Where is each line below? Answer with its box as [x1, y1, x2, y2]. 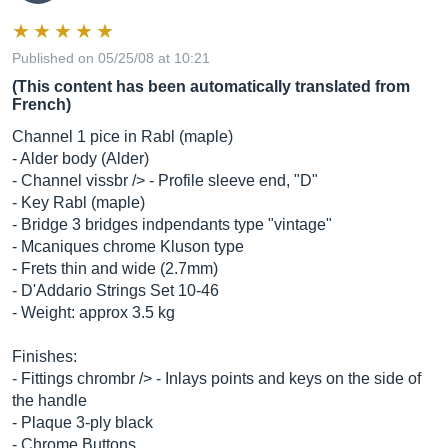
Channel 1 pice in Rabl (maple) [12, 128, 233, 145]
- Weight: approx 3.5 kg [12, 304, 175, 321]
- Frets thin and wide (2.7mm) [12, 260, 218, 277]
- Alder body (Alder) [12, 150, 149, 167]
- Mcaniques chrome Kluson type [12, 238, 244, 255]
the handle [12, 392, 87, 409]
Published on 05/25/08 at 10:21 [12, 50, 210, 66]
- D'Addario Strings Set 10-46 [12, 282, 219, 299]
